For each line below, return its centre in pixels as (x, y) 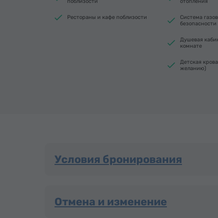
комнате (191, 46)
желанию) (193, 68)
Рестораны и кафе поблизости (107, 17)
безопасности (198, 24)
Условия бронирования (118, 159)
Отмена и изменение (111, 202)
